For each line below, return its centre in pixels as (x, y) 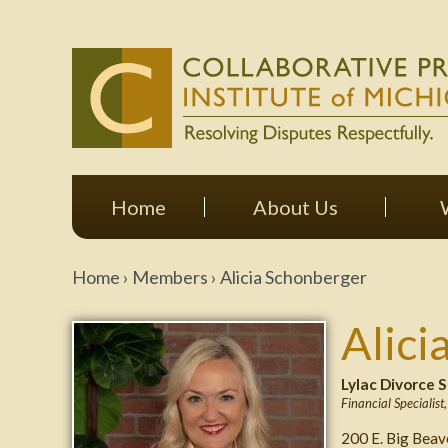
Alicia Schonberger (293, 277)
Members (170, 277)
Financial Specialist (392, 403)
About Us (295, 207)
